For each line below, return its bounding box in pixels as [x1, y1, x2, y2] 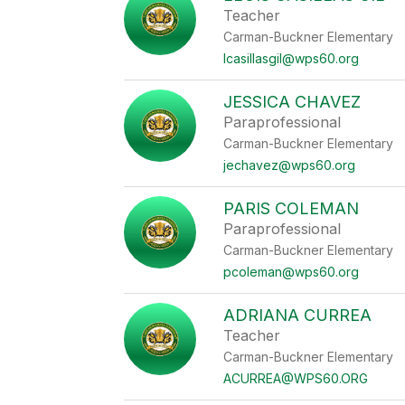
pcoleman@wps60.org [223, 264, 360, 279]
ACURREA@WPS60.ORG [223, 371, 369, 386]
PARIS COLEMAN [223, 199, 360, 218]
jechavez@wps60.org [223, 157, 356, 173]
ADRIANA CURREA [223, 306, 372, 325]
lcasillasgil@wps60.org [223, 51, 360, 66]
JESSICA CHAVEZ [223, 92, 362, 111]
